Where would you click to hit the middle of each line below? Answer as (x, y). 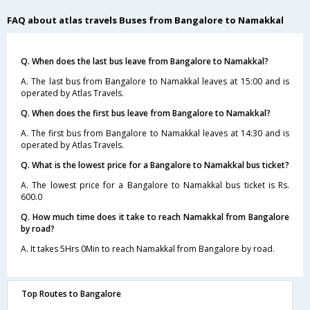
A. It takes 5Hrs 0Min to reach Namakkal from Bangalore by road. (148, 248)
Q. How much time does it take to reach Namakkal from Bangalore (155, 217)
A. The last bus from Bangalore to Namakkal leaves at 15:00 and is (155, 81)
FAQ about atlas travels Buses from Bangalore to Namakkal (145, 20)
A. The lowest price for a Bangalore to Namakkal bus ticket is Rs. (155, 185)
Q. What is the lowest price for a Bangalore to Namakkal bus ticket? (155, 165)
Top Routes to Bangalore (71, 293)
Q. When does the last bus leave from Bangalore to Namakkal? (145, 61)
